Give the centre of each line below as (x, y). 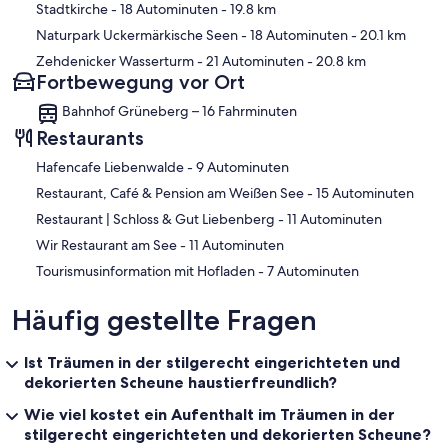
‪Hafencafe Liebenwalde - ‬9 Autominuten (242, 166)
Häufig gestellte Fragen (164, 319)
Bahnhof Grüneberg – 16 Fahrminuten (179, 110)
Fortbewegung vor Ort (140, 81)
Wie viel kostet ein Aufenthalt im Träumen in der (209, 413)
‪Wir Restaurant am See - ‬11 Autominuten (236, 244)
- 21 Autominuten (249, 60)
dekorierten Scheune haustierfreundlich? (180, 381)
